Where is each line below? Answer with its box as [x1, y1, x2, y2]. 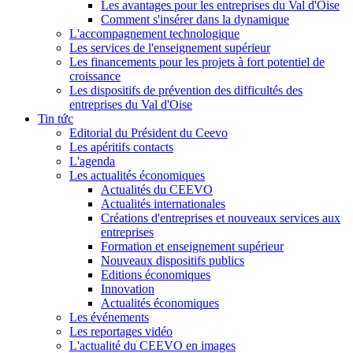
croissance [69, 69, 121, 83]
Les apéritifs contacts [69, 139, 173, 154]
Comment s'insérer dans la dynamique [101, 12, 289, 26]
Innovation [101, 281, 154, 295]
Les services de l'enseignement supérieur [69, 40, 270, 54]
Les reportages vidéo [69, 324, 173, 338]
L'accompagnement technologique [69, 26, 240, 40]
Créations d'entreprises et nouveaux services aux [101, 210, 340, 225]
